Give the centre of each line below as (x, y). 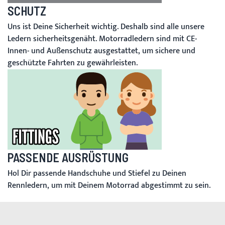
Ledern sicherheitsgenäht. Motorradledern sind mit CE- (102, 39)
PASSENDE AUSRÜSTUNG (68, 158)
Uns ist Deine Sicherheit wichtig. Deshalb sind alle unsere (106, 27)
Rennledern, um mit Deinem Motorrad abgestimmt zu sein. (109, 186)
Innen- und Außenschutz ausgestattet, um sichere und (101, 51)
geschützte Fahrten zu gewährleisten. (73, 63)
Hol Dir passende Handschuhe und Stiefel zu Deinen (97, 174)
